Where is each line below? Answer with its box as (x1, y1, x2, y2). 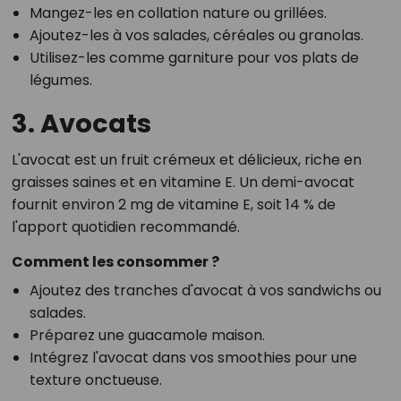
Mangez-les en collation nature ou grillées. (29, 3, 327, 24)
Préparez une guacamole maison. (29, 325, 265, 346)
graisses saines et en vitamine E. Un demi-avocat (11, 172, 354, 193)
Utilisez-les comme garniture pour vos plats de (29, 47, 359, 69)
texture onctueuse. (29, 370, 162, 391)
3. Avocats (11, 106, 151, 142)
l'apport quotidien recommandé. (11, 217, 240, 238)
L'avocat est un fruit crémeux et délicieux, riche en (11, 149, 362, 171)
